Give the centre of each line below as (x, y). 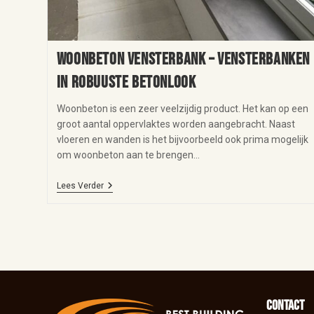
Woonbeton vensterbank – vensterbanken (183, 60)
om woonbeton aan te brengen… (128, 155)
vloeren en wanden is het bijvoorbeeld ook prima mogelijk (182, 140)
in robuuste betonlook (126, 83)
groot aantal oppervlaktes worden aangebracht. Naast (176, 124)
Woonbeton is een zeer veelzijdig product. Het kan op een (182, 109)
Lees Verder (80, 186)
